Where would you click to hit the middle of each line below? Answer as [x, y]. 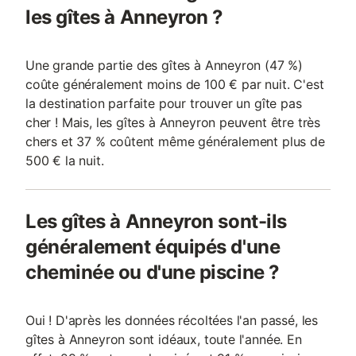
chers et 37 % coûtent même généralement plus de [175, 141]
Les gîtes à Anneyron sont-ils [156, 221]
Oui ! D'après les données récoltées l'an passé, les [172, 320]
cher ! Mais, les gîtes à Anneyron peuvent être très [173, 122]
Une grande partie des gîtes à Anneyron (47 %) [164, 65]
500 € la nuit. [65, 161]
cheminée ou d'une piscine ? [153, 272]
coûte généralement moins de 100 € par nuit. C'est [175, 84]
